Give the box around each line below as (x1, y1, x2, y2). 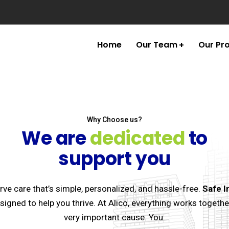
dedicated (90, 125, 185, 151)
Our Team (136, 39, 177, 51)
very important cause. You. (64, 212, 165, 222)
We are (21, 125, 90, 151)
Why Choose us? (87, 116, 142, 124)
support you (58, 146, 171, 172)
